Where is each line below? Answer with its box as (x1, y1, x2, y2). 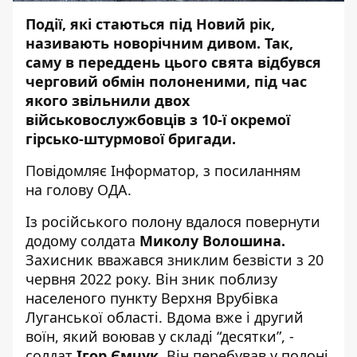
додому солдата (25, 231, 139, 250)
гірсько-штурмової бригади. (25, 129, 236, 148)
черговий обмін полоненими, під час (25, 72, 307, 91)
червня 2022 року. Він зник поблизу (25, 269, 277, 288)
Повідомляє (25, 161, 111, 180)
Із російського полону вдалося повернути (25, 212, 320, 231)
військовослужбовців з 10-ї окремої (25, 110, 290, 129)
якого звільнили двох (25, 91, 190, 110)
